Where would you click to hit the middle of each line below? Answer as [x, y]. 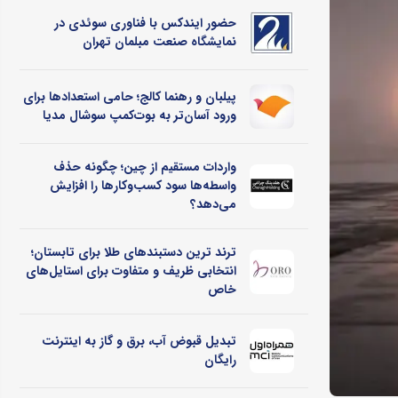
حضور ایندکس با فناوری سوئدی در [145, 24]
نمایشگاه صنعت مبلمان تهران [159, 42]
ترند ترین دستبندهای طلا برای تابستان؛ [133, 253]
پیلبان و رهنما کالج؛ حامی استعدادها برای [129, 97]
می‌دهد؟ [213, 205]
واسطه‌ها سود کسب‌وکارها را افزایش [143, 186]
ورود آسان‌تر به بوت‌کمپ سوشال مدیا [139, 116]
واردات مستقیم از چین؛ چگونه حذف [144, 167]
